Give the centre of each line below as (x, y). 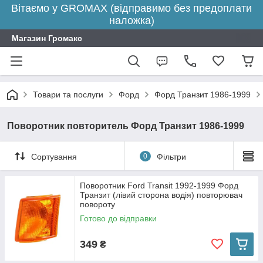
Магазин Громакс (47, 38)
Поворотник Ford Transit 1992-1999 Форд (159, 186)
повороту (97, 204)
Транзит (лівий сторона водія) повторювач (161, 195)
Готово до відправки (118, 218)
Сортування (54, 156)
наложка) (131, 21)
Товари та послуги (68, 95)
